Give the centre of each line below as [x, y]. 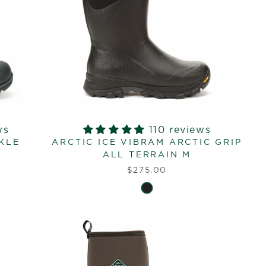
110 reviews [180, 130]
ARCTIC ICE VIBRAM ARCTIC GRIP [147, 142]
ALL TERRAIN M [147, 155]
